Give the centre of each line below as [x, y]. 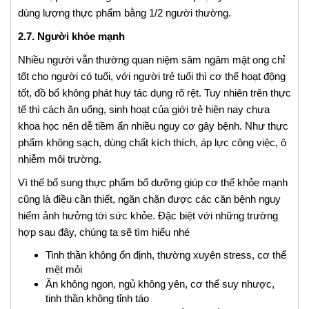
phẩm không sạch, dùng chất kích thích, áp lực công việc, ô [152, 143]
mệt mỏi [64, 270]
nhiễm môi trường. [60, 159]
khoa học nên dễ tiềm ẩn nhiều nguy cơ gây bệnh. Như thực [153, 126]
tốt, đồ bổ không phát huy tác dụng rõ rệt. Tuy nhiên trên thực [154, 93]
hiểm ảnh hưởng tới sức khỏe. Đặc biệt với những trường [148, 216]
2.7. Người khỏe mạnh [71, 37]
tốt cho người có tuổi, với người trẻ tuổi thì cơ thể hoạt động [152, 77]
